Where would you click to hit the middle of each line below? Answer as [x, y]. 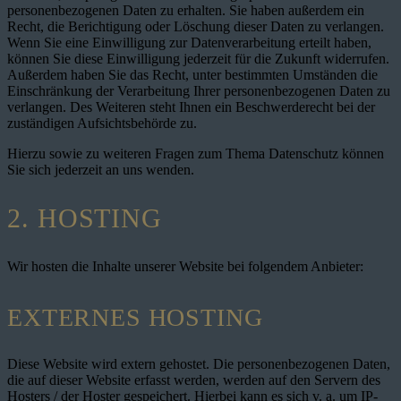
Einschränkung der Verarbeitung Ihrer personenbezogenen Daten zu [199, 90]
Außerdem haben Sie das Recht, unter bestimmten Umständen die [192, 74]
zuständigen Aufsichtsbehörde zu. [102, 123]
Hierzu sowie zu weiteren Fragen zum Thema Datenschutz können [196, 153]
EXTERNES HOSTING [135, 318]
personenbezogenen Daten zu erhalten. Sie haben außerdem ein [186, 10]
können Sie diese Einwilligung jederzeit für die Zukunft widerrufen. [198, 58]
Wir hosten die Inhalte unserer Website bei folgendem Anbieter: [185, 267]
